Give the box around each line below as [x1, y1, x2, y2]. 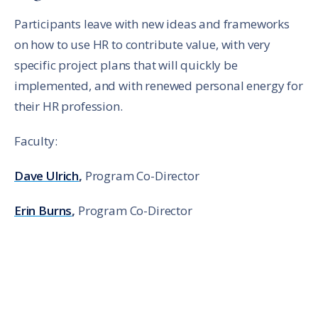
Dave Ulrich [14, 168, 79, 185]
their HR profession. [14, 98, 123, 115]
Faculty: [14, 133, 57, 150]
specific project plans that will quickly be [14, 57, 238, 74]
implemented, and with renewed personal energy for [14, 77, 303, 94]
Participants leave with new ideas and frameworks [14, 16, 290, 33]
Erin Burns [14, 202, 72, 219]
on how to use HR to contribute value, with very [14, 36, 271, 53]
